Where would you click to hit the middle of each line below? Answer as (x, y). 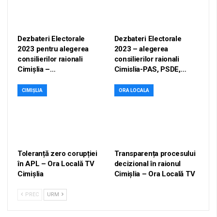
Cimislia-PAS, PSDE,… (150, 69)
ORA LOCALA (134, 90)
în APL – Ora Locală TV (56, 163)
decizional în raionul (147, 163)
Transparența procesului (155, 153)
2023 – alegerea (141, 49)
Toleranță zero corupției (57, 153)
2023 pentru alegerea (53, 49)
